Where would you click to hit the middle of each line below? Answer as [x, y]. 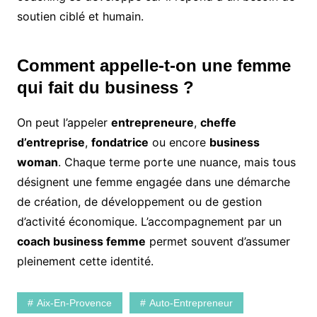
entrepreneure [152, 123]
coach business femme [81, 242]
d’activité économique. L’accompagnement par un [149, 222]
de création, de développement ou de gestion [139, 202]
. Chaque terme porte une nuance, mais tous [177, 162]
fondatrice [120, 143]
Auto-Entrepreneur [191, 303]
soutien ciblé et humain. [80, 17]
